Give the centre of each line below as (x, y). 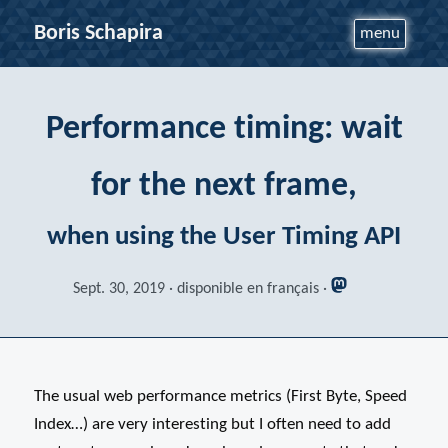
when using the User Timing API (224, 237)
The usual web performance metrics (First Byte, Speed (220, 397)
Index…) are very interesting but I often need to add (212, 425)
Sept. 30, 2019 (119, 289)
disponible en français (248, 289)
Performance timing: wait (224, 129)
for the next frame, (224, 186)
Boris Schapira (98, 33)
